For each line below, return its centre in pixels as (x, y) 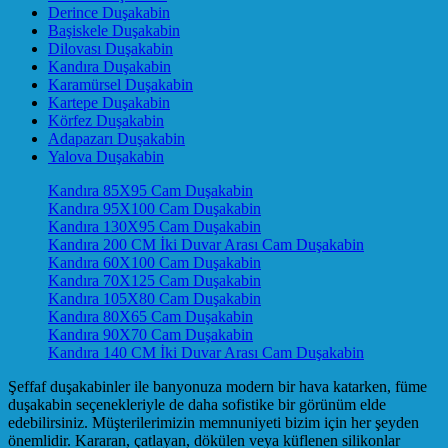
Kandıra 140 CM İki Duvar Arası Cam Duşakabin (206, 352)
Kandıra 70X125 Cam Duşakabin (154, 280)
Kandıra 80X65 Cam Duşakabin (150, 316)
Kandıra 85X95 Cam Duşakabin (150, 190)
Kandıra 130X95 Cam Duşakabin (154, 226)
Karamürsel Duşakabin (120, 84)
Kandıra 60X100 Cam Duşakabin (154, 262)
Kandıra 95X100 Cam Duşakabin (154, 208)
